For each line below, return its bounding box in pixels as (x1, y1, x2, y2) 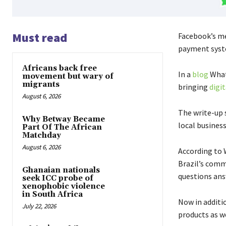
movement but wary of (22, 71, 114, 81)
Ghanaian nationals (22, 165, 100, 175)
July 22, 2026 (22, 201, 56, 210)
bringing (178, 81, 209, 92)
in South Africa (22, 189, 83, 199)
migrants (22, 79, 60, 89)
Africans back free (22, 63, 97, 73)
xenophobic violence (22, 181, 105, 191)
